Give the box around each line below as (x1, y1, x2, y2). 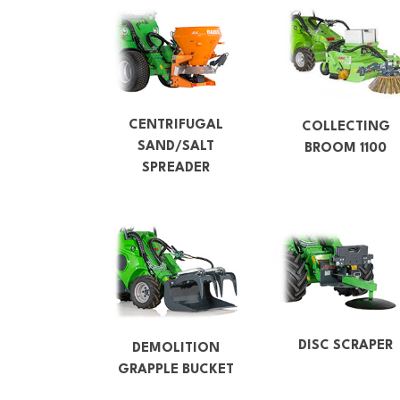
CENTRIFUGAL (129, 118, 223, 132)
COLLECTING (301, 120, 390, 134)
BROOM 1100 (304, 141, 387, 155)
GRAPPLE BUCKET (118, 362, 234, 377)
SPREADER (141, 161, 211, 175)
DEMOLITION (132, 341, 220, 355)
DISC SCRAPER (297, 339, 394, 354)
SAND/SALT (137, 139, 214, 154)
